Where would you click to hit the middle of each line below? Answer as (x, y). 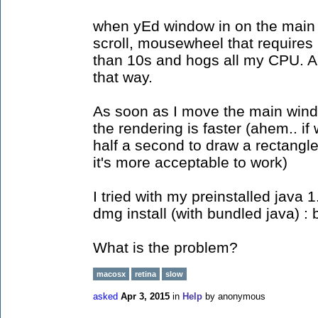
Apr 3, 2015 (145, 296)
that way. (123, 77)
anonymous (242, 296)
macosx (111, 274)
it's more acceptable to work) (190, 162)
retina (146, 274)
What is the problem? (165, 247)
